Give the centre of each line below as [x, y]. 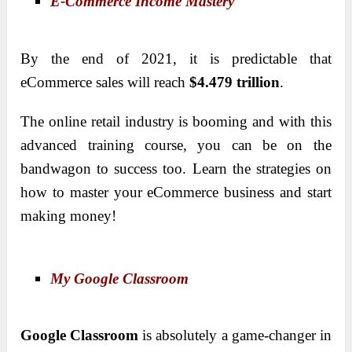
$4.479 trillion [235, 82]
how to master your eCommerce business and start [176, 192]
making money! [69, 215]
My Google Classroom [120, 278]
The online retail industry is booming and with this [176, 121]
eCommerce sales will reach [105, 82]
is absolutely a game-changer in [235, 335]
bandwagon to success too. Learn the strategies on [176, 168]
